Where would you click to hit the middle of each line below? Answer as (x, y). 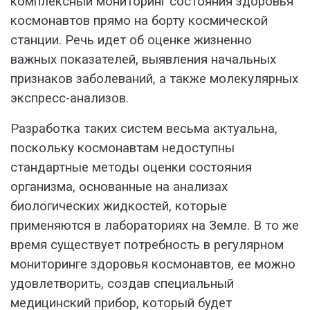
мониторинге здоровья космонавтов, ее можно (153, 265)
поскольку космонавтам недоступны (122, 148)
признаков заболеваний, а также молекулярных (154, 79)
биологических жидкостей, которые (119, 207)
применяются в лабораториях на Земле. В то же (155, 226)
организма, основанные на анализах (119, 187)
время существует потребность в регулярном (147, 245)
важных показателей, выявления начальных (143, 60)
